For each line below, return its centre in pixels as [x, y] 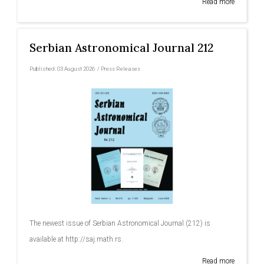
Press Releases [121, 69]
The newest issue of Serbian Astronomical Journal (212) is [120, 223]
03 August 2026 [76, 69]
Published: [44, 69]
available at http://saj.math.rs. [77, 239]
